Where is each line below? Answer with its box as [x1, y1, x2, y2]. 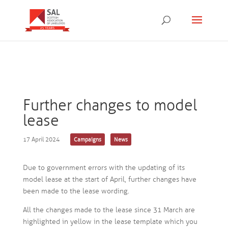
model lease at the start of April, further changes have [22, 175, 196, 184]
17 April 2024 [22, 136, 60, 144]
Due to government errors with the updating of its [22, 163, 185, 172]
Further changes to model [22, 96, 197, 115]
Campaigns [73, 136, 101, 143]
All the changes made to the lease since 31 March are [22, 206, 195, 214]
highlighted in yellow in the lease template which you [22, 217, 197, 226]
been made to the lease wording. [22, 187, 129, 195]
